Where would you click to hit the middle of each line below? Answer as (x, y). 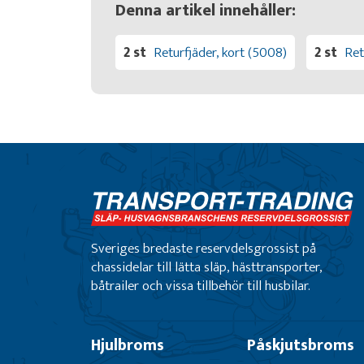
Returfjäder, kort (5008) (220, 52)
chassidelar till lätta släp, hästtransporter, (206, 267)
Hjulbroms (128, 345)
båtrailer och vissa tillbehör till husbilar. (201, 286)
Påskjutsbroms (300, 345)
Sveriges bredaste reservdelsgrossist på (204, 248)
